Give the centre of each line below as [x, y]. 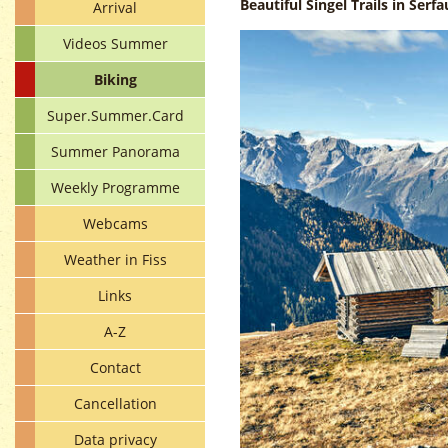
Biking [115, 79]
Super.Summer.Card [115, 115]
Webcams [115, 223]
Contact [115, 367]
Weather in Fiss [115, 259]
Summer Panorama [115, 151]
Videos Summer [115, 43]
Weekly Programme [115, 187]
